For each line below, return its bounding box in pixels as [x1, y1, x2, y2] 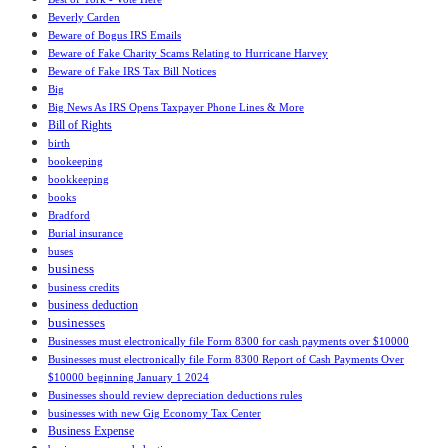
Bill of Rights [48, 118, 112, 133]
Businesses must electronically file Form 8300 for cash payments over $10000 [48, 335, 409, 348]
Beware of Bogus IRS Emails [48, 29, 181, 42]
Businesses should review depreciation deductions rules [48, 389, 302, 402]
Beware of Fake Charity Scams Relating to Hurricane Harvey [48, 47, 328, 60]
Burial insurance [48, 227, 123, 240]
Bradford [48, 209, 90, 222]
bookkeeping [48, 173, 109, 186]
